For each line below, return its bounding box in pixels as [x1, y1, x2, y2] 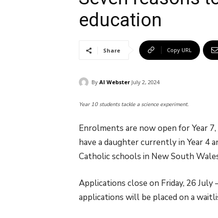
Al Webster [99, 78, 130, 86]
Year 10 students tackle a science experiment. [79, 101, 189, 109]
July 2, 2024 [131, 78, 160, 86]
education [79, 9, 162, 31]
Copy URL [167, 46, 192, 54]
